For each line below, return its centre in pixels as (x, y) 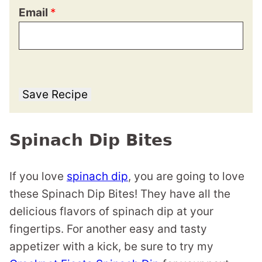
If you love (38, 177)
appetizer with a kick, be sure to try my (111, 247)
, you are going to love (186, 177)
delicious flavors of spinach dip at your (111, 212)
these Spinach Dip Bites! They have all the (120, 194)
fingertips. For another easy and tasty (108, 229)
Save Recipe (55, 95)
